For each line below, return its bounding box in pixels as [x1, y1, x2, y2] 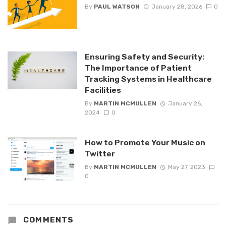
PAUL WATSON [93, 3, 140, 10]
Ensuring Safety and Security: [84, 51, 204, 62]
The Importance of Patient [84, 63, 192, 73]
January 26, [167, 99, 202, 107]
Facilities [84, 85, 121, 95]
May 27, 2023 [167, 163, 205, 171]
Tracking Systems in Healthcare [84, 74, 212, 84]
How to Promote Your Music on [84, 137, 205, 147]
